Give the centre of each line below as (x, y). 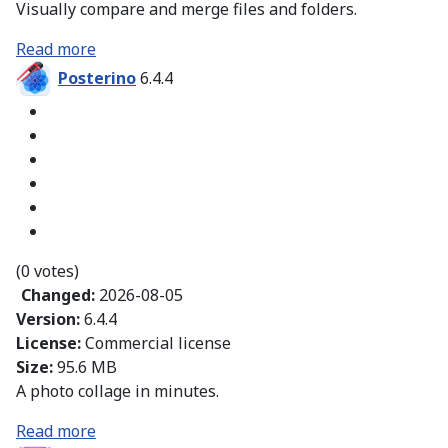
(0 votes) (47, 271)
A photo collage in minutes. (117, 391)
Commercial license (158, 343)
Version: (50, 319)
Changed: (60, 295)
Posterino (97, 78)
